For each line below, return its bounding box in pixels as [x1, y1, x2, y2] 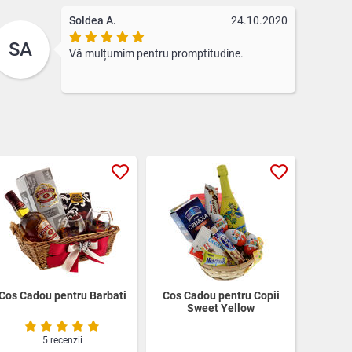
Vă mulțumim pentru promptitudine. [69, 46, 244, 60]
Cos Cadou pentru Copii [162, 288, 280, 302]
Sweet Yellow [187, 301, 255, 314]
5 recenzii [42, 334, 82, 346]
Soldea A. [69, 13, 117, 27]
